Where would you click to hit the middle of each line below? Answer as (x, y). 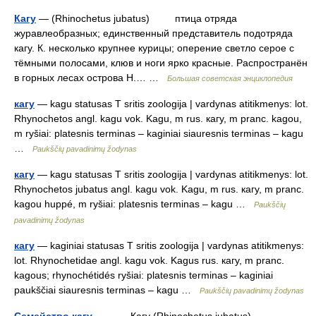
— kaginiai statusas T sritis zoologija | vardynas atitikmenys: (169, 245)
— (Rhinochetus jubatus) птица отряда (136, 18)
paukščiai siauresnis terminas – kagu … (107, 290)
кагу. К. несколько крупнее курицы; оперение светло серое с (154, 48)
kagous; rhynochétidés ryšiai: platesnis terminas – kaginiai (144, 275)
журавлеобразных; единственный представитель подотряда (153, 33)
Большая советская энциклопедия (230, 78)
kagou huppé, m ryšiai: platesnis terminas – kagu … (134, 204)
